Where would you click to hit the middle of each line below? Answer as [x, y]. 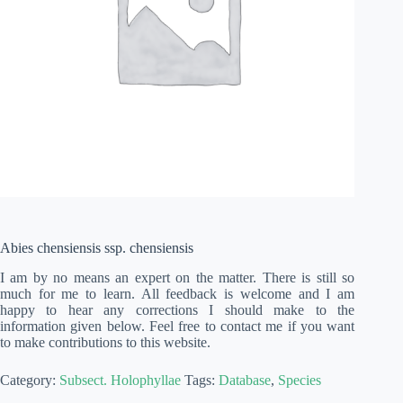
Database [245, 381]
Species [300, 381]
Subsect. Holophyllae [120, 381]
